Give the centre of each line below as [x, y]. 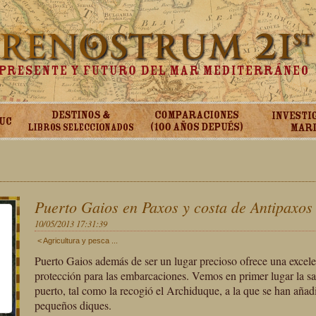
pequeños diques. [73, 305]
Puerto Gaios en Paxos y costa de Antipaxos [174, 207]
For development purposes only [100, 183]
